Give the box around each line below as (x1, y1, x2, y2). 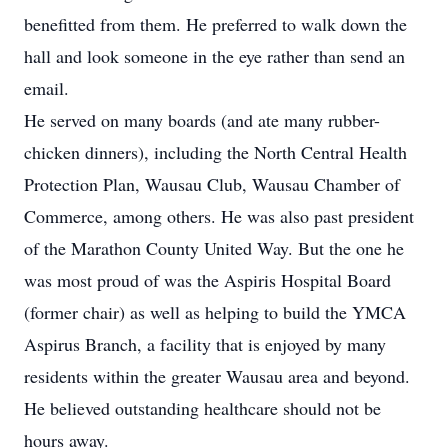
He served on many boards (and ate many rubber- (24, 108, 380, 132)
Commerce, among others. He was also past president (24, 204, 414, 228)
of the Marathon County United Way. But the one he (24, 236, 404, 260)
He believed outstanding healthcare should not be (24, 396, 381, 420)
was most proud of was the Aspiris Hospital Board (24, 268, 391, 292)
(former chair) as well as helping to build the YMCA (24, 300, 406, 324)
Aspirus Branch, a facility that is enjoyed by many (24, 332, 386, 356)
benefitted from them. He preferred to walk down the (24, 12, 407, 36)
